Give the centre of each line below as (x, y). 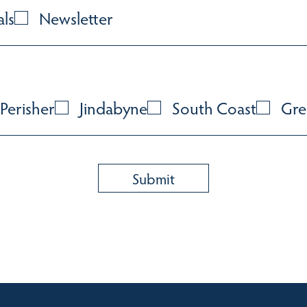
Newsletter (76, 18)
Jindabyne (113, 108)
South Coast (214, 108)
